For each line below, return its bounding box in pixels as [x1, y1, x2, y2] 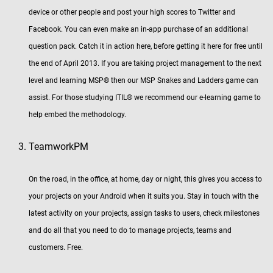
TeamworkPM [29, 141, 88, 152]
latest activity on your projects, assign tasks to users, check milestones [29, 209, 260, 218]
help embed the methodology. [29, 110, 126, 119]
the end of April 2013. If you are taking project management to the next [29, 59, 261, 68]
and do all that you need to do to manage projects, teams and [29, 226, 232, 235]
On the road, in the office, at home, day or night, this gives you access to [29, 175, 262, 183]
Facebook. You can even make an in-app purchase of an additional [29, 25, 248, 34]
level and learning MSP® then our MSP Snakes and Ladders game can [29, 76, 258, 85]
